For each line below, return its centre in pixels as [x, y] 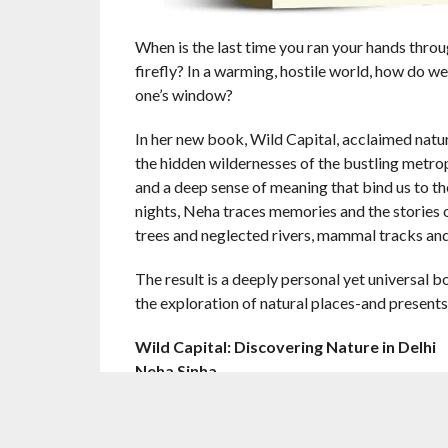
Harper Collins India [207, 394]
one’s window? [183, 94]
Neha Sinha [175, 370]
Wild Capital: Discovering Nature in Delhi [285, 346]
